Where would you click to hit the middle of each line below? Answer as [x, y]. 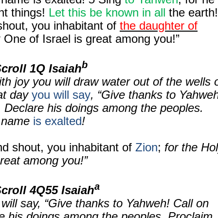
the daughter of [159, 26]
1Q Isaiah [56, 68]
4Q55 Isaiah [62, 190]
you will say [61, 95]
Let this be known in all [107, 12]
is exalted [57, 121]
